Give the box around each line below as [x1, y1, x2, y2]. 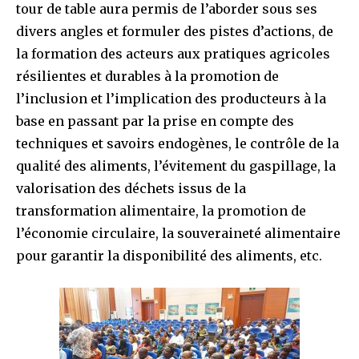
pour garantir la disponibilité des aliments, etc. [16, 247, 322, 264]
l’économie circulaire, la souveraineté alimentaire [16, 224, 341, 241]
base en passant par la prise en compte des [16, 112, 294, 129]
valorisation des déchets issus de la [16, 179, 246, 196]
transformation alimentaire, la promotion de [16, 202, 306, 219]
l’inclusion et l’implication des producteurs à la [16, 90, 326, 107]
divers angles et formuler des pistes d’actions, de [16, 22, 333, 39]
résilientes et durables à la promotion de [16, 67, 279, 84]
